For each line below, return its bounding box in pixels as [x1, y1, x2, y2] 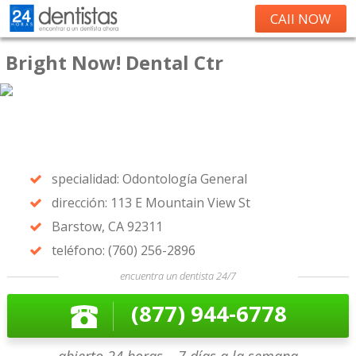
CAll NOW [270, 10, 331, 28]
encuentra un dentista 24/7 [120, 269, 236, 283]
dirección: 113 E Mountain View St [51, 194, 250, 211]
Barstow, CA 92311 [51, 218, 163, 235]
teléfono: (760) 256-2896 [51, 242, 195, 259]
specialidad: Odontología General [51, 170, 247, 188]
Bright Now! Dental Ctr [6, 49, 223, 75]
